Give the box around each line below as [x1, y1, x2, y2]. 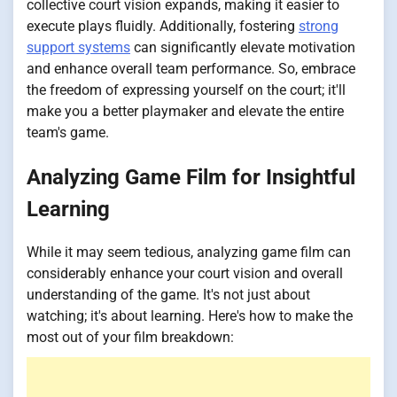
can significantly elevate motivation [130, 38, 355, 56]
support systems [27, 38, 130, 56]
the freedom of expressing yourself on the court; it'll [27, 81, 346, 98]
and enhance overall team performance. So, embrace [27, 59, 355, 77]
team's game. [27, 123, 109, 141]
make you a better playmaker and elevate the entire [27, 102, 344, 120]
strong [299, 17, 339, 35]
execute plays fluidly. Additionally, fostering [27, 17, 299, 35]
